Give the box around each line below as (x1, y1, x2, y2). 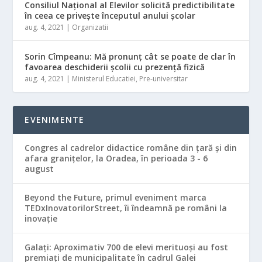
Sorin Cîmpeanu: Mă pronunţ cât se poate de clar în (25, 51, 236, 63)
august (25, 163, 54, 175)
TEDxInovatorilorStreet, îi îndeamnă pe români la (25, 202, 227, 214)
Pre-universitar (139, 74, 188, 84)
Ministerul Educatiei (72, 74, 136, 84)
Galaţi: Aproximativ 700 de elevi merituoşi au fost (25, 242, 229, 253)
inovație (25, 213, 58, 225)
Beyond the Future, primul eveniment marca (25, 192, 207, 204)
